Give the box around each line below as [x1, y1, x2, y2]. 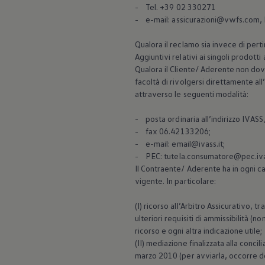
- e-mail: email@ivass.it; [135, 138, 227, 149]
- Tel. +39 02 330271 [135, 2, 216, 12]
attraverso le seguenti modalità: [135, 89, 249, 99]
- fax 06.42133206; [135, 126, 212, 137]
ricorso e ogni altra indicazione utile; [135, 225, 263, 236]
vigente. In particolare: [135, 176, 216, 186]
